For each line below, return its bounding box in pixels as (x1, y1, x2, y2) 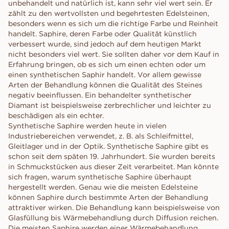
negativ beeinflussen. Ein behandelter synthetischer (8, 90, 192, 100)
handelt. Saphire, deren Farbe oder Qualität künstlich (8, 29, 197, 38)
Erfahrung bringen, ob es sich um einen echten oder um (8, 60, 205, 69)
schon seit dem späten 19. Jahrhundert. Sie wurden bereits (8, 152, 215, 161)
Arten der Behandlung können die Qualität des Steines (8, 80, 202, 89)
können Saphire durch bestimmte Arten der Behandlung (8, 193, 208, 202)
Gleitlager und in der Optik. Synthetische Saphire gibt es (8, 142, 209, 151)
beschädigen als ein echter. (8, 111, 104, 120)
